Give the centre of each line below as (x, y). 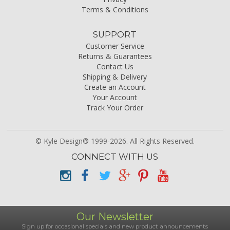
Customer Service (115, 46)
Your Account (115, 98)
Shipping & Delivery (115, 77)
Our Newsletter (115, 217)
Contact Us (115, 67)
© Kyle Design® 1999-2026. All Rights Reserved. (115, 141)
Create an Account (115, 87)
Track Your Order (115, 108)
